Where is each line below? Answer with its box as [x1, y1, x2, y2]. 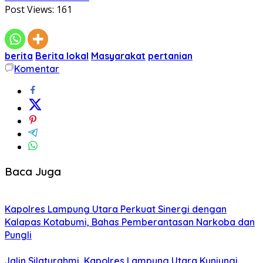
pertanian [148, 50, 193, 62]
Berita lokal [35, 50, 89, 62]
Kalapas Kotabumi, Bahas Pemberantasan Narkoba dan [5, 215, 255, 228]
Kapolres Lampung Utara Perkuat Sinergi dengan [5, 203, 227, 215]
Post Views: [5, 3, 54, 16]
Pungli [5, 228, 32, 241]
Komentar [14, 63, 59, 75]
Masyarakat [91, 50, 146, 62]
